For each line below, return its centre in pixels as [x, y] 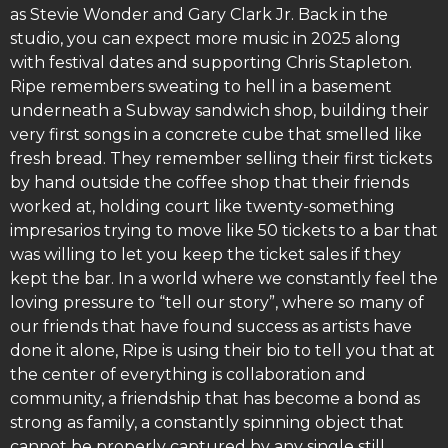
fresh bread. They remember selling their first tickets [221, 159]
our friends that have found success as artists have [211, 327]
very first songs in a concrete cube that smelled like [216, 135]
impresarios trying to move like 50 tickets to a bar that [224, 231]
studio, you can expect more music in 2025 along [205, 39]
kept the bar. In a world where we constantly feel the [224, 279]
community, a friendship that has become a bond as [215, 399]
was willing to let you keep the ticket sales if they [205, 255]
